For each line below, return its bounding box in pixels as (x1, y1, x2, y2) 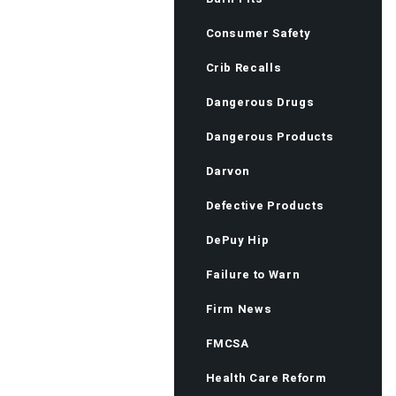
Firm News (205, 301, 272, 317)
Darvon (205, 163, 250, 179)
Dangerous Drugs (205, 94, 315, 110)
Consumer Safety (205, 25, 311, 42)
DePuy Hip (205, 232, 270, 248)
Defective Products (205, 197, 324, 214)
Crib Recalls (205, 59, 282, 76)
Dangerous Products (205, 128, 334, 145)
